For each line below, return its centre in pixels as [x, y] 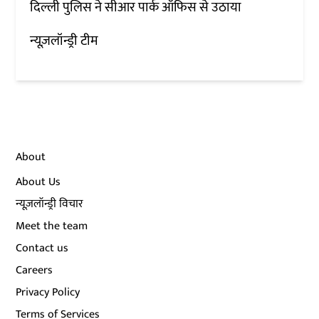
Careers [35, 270]
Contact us [42, 248]
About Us [38, 182]
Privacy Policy [48, 292]
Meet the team [52, 226]
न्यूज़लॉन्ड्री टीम [64, 41]
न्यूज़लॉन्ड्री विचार [50, 204]
